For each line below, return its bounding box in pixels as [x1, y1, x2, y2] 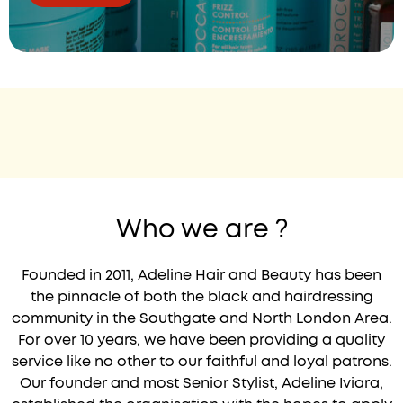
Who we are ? [115, 218, 288, 244]
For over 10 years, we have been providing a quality [18, 333, 385, 348]
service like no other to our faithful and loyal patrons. [11, 354, 392, 370]
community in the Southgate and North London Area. [11, 311, 392, 327]
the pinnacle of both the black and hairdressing [30, 290, 373, 305]
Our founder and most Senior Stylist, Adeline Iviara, [20, 376, 383, 391]
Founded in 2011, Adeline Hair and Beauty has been [22, 268, 381, 283]
